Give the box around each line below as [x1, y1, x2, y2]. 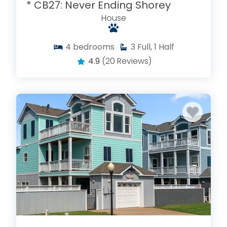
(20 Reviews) [101, 55, 152, 67]
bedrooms [72, 41, 115, 53]
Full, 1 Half [137, 41, 174, 53]
